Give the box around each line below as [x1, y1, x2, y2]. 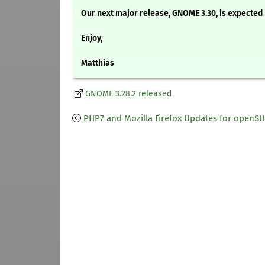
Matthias [81, 58, 114, 69]
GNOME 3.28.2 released [85, 89, 172, 99]
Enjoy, [81, 33, 102, 44]
